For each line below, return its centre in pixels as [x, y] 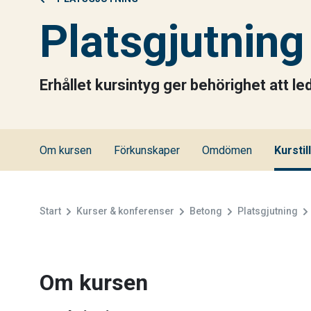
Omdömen [227, 150]
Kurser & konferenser [125, 211]
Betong [206, 211]
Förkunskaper [147, 150]
